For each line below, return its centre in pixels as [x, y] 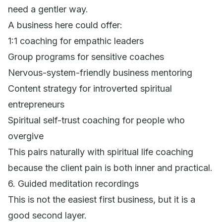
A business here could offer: [65, 25]
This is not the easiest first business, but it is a [102, 199]
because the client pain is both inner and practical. [110, 167]
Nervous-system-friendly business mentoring [100, 72]
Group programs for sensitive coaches [86, 56]
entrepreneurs [36, 104]
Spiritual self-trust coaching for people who [96, 120]
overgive [26, 136]
